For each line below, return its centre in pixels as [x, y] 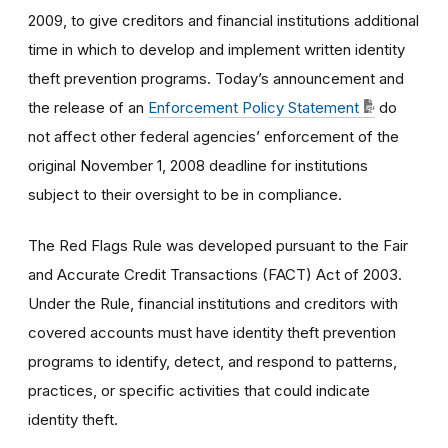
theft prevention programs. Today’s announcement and [216, 78]
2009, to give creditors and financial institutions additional [223, 20]
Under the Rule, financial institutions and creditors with [213, 303]
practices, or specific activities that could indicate [199, 390]
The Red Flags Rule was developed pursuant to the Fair [218, 245]
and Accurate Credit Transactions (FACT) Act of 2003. [215, 274]
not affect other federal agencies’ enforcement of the [213, 136]
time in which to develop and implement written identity [216, 49]
